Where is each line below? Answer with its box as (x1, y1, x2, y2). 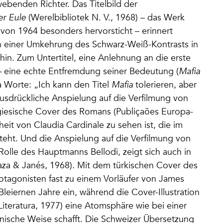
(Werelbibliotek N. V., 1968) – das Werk (28, 12, 185, 23)
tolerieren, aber (133, 79, 197, 90)
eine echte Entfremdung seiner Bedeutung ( (4, 66, 179, 77)
